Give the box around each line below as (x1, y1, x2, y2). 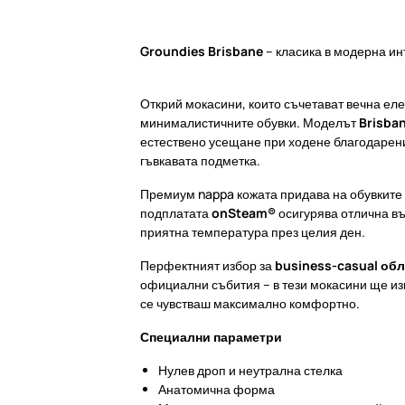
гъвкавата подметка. (140, 151, 260, 169)
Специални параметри (140, 327, 282, 345)
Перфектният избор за (140, 256, 275, 274)
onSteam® (212, 203, 276, 221)
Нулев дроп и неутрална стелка (158, 361, 343, 379)
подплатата (140, 203, 212, 221)
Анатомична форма (158, 380, 275, 398)
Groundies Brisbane (140, 42, 263, 60)
